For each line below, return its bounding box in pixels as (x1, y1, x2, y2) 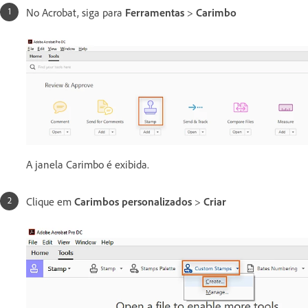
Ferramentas (125, 5, 187, 19)
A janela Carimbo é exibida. (26, 157, 149, 171)
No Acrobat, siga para (26, 5, 125, 19)
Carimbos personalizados (74, 194, 195, 208)
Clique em (26, 194, 74, 208)
